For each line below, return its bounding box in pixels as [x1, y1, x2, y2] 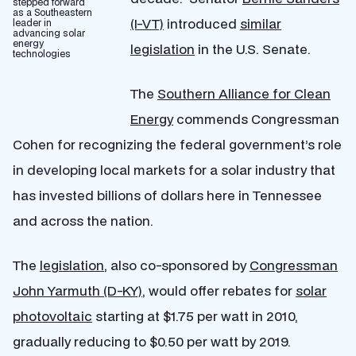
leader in [13, 17, 52, 29]
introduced [164, 14, 240, 33]
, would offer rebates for [142, 281, 296, 300]
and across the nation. [13, 211, 157, 230]
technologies [13, 48, 71, 60]
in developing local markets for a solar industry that [13, 161, 335, 179]
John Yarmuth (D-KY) [13, 281, 142, 300]
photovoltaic [13, 307, 92, 325]
